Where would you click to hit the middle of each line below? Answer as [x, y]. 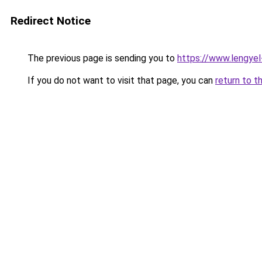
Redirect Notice [51, 21]
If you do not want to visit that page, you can [120, 80]
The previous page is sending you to [101, 58]
